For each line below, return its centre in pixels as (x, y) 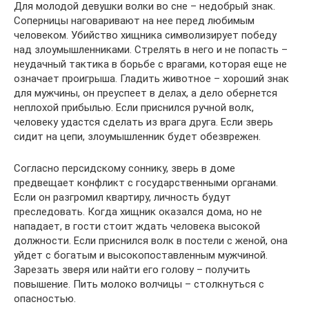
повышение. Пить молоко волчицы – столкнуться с (139, 284)
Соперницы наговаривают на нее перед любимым (134, 21)
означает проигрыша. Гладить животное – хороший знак (151, 79)
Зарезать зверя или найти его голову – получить (132, 270)
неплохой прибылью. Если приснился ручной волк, (134, 108)
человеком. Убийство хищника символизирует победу (145, 35)
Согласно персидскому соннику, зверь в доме (124, 168)
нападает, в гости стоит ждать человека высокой (137, 226)
